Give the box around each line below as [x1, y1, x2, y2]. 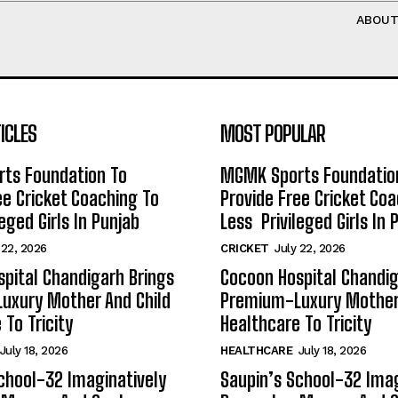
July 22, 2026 [275, 241, 346, 255]
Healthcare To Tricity [220, 311, 371, 336]
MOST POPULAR [220, 120, 325, 147]
